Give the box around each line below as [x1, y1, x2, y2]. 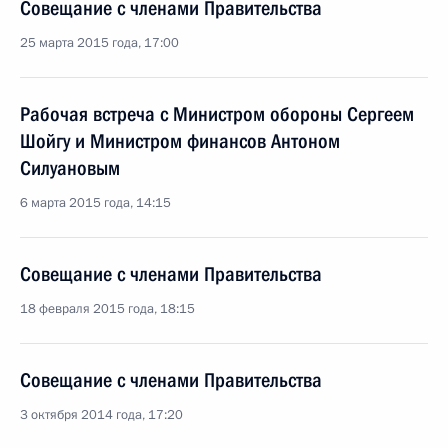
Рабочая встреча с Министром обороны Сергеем [20, 102, 414, 126]
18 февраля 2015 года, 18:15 [20, 300, 195, 318]
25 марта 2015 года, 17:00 [20, 34, 179, 52]
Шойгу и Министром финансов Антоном [20, 129, 340, 153]
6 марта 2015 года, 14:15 [20, 194, 171, 212]
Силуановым [20, 156, 120, 180]
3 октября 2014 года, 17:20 [20, 406, 183, 424]
